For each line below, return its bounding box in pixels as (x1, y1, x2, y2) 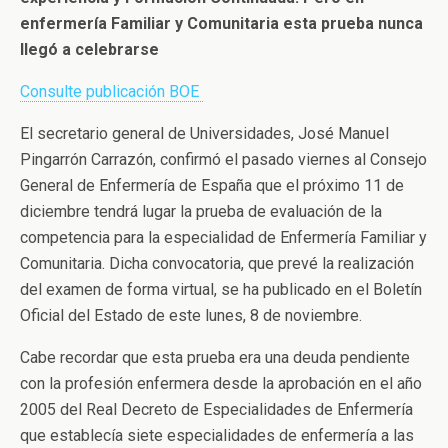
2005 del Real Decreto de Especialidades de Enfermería (20, 400, 413, 419)
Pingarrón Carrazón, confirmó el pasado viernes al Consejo (20, 150, 427, 169)
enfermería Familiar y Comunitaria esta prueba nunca (20, 14, 423, 33)
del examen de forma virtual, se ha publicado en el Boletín (20, 280, 422, 299)
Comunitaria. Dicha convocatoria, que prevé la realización (20, 254, 414, 273)
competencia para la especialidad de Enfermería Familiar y (20, 228, 427, 247)
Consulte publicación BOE (20, 82, 203, 101)
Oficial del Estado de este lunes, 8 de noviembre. (20, 306, 366, 325)
